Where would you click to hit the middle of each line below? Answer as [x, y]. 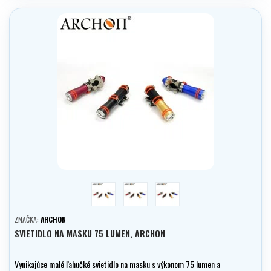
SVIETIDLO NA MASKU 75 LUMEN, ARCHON [90, 233]
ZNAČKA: [28, 220]
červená [115, 188]
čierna [177, 188]
